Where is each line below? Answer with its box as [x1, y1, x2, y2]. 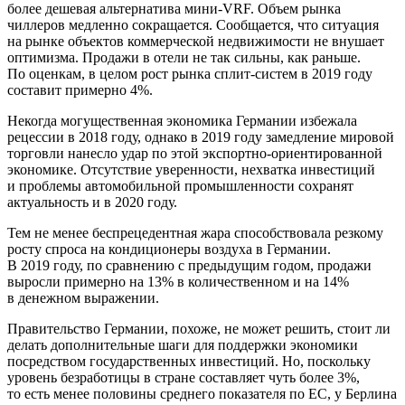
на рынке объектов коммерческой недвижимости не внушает [7, 33, 384, 49]
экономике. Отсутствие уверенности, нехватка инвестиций [7, 161, 375, 177]
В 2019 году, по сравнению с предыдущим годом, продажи [7, 257, 372, 273]
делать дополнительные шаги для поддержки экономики [7, 336, 358, 353]
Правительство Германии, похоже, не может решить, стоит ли [7, 320, 391, 336]
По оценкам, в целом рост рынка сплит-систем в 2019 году [7, 65, 372, 81]
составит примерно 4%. [7, 81, 153, 98]
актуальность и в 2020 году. [7, 193, 177, 210]
